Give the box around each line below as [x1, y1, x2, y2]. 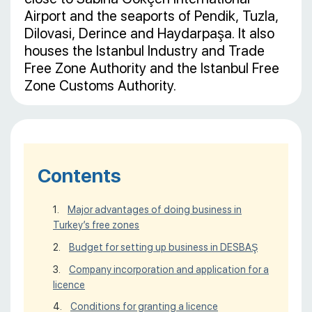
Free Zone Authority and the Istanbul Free [24, 60, 279, 77]
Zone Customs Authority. [24, 77, 176, 94]
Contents [38, 164, 121, 187]
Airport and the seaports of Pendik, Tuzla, [24, 8, 279, 24]
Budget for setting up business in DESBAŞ [69, 241, 258, 253]
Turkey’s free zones [53, 219, 139, 231]
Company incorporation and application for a [69, 263, 269, 275]
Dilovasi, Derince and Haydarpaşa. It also [24, 25, 274, 42]
